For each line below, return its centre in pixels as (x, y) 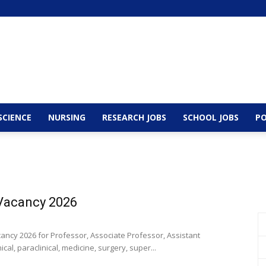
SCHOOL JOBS (211, 117)
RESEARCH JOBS (134, 117)
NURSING (67, 117)
